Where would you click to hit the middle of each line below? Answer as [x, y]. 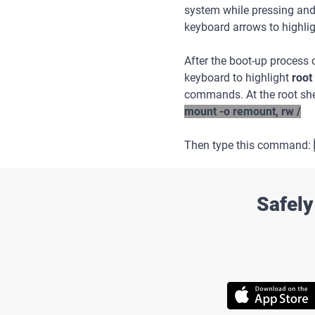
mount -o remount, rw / [243, 111]
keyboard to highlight [238, 78]
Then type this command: [249, 145]
